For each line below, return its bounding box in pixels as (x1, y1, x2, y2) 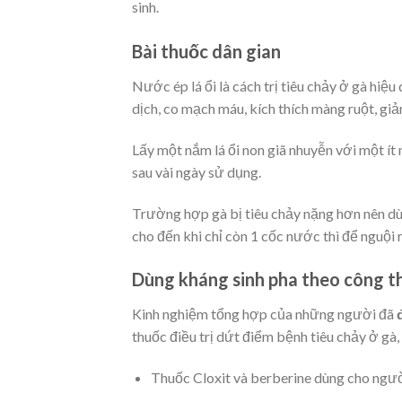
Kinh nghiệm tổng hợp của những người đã (132, 305, 397, 323)
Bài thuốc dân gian (132, 39, 281, 62)
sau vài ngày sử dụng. (132, 162, 261, 180)
